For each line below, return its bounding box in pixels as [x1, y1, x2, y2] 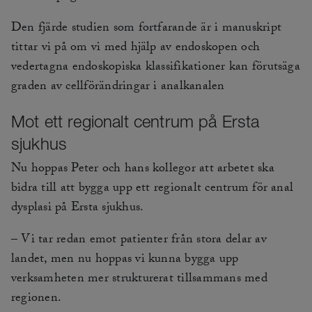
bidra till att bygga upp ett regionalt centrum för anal [11, 178, 294, 201]
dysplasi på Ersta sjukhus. [11, 198, 144, 220]
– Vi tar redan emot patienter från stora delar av [11, 230, 267, 252]
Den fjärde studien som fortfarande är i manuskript [11, 18, 281, 40]
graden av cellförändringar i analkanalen [11, 77, 225, 99]
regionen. [11, 288, 62, 311]
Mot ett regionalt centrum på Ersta [11, 111, 260, 132]
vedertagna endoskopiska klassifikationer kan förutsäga [11, 57, 300, 79]
